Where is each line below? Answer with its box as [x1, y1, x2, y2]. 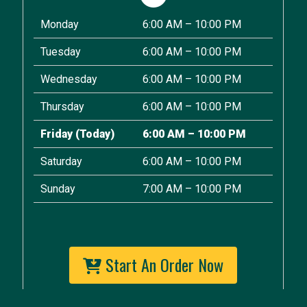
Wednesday [40, 73, 97, 86]
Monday [40, 18, 79, 31]
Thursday [40, 100, 84, 113]
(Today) [75, 127, 114, 140]
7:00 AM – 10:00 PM [143, 182, 241, 195]
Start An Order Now [101, 252, 223, 277]
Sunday [40, 182, 75, 195]
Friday [40, 127, 75, 140]
